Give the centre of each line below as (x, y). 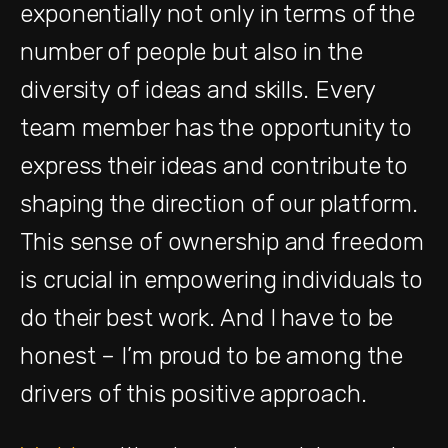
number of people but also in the (191, 51)
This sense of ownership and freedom (222, 241)
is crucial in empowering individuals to (222, 279)
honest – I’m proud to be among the (211, 355)
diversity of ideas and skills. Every (198, 89)
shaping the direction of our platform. (219, 203)
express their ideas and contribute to (214, 165)
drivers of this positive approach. (193, 393)
